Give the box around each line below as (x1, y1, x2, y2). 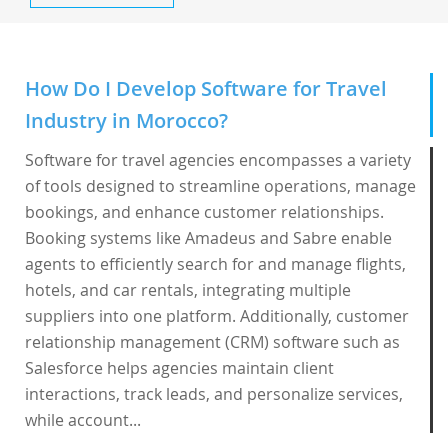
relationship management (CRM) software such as (25, 331, 400, 353)
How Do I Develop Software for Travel (25, 75, 387, 102)
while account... (25, 409, 141, 431)
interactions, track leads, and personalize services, (25, 383, 403, 405)
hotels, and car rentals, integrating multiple (25, 279, 351, 301)
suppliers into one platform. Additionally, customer (25, 305, 409, 327)
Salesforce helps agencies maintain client (25, 357, 334, 379)
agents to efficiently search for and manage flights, (25, 253, 406, 275)
